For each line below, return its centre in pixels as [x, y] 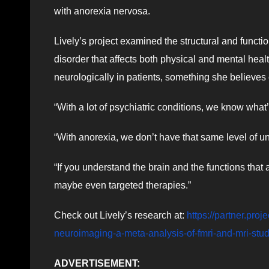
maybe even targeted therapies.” [122, 185]
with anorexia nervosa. [102, 11]
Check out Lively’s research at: [120, 215]
